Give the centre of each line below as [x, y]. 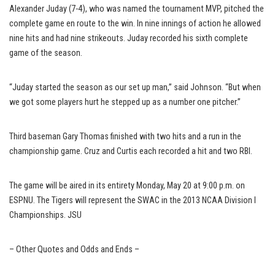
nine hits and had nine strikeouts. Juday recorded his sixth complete [129, 38]
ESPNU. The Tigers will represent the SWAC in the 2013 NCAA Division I [133, 200]
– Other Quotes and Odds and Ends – [74, 249]
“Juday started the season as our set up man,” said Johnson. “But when [135, 87]
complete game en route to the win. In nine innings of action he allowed [135, 23]
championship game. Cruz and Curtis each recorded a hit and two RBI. [131, 151]
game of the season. [46, 53]
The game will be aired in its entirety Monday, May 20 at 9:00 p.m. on [127, 185]
